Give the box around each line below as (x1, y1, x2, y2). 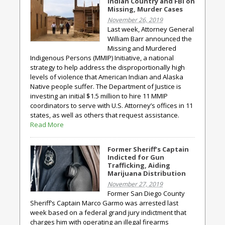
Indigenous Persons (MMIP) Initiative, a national (30, 53, 174, 62)
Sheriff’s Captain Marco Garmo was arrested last (30, 198, 178, 207)
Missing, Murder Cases (107, 5, 183, 14)
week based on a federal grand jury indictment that (30, 208, 186, 217)
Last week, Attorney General (107, 25, 194, 34)
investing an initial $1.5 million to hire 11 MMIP (30, 91, 168, 100)
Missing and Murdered (107, 44, 176, 53)
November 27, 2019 (107, 180, 163, 188)
